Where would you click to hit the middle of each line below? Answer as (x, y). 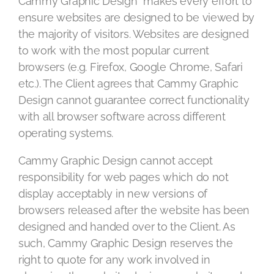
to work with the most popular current (114, 50)
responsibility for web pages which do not (124, 177)
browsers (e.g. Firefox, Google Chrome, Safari (131, 67)
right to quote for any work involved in (114, 260)
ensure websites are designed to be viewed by (137, 17)
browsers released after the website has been (134, 210)
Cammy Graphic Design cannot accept (116, 161)
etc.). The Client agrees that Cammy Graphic (128, 83)
